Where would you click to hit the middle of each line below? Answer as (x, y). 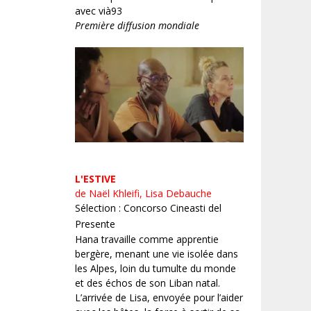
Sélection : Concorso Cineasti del (148, 208)
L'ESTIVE (95, 178)
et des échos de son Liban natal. (148, 283)
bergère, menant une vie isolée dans (157, 253)
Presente (95, 224)
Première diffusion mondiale (137, 26)
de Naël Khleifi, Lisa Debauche (143, 193)
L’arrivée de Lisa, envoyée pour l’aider (159, 297)
